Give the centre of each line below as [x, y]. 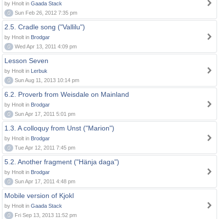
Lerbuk [39, 71]
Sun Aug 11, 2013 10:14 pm [46, 80]
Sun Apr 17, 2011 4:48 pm [44, 181]
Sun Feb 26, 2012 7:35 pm [45, 13]
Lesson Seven [26, 61]
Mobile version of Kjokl [39, 196]
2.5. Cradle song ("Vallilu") [45, 27]
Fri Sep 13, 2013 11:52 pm [45, 215]
